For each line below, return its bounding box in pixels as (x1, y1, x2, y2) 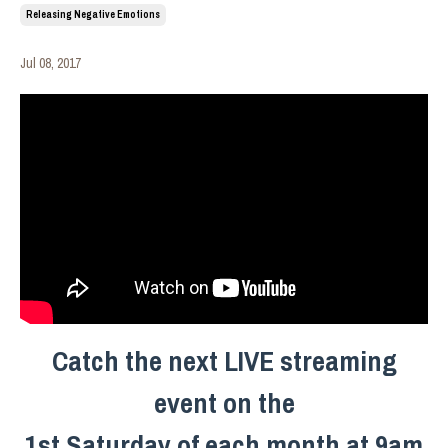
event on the (153, 383, 295, 422)
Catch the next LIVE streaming (51, 341, 397, 380)
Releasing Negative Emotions (26, 8, 160, 21)
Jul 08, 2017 (20, 54, 81, 72)
